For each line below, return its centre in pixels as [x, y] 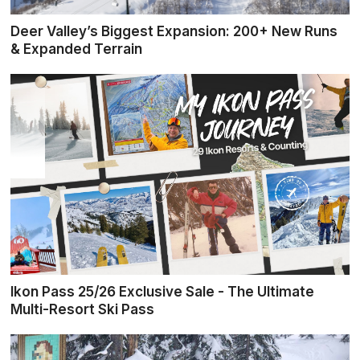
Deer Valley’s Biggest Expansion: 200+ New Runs [174, 31]
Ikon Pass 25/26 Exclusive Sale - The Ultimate [163, 292]
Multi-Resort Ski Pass [83, 309]
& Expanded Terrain [77, 49]
